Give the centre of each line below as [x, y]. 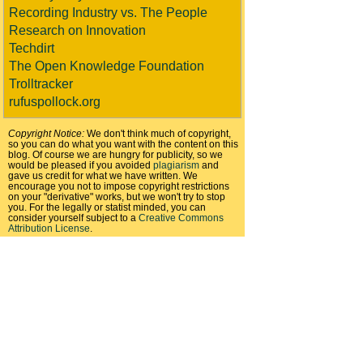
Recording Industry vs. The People [108, 13]
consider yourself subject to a [73, 218]
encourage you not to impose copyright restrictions [119, 186]
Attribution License [49, 228]
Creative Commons [181, 218]
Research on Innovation [77, 30]
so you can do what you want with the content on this [123, 144]
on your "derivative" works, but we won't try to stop [117, 196]
